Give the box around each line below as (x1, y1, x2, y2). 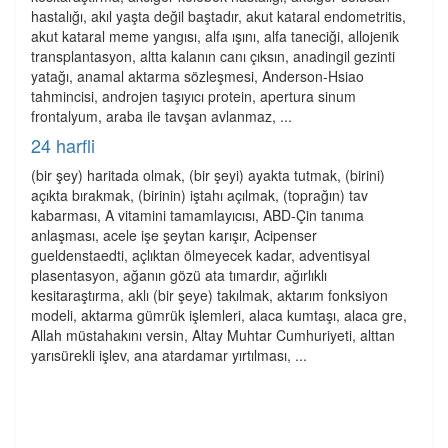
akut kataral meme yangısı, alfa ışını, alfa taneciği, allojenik (31, 26, 399, 46)
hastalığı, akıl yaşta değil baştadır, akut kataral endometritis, (31, 6, 406, 26)
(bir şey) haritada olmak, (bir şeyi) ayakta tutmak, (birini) (31, 165, 385, 185)
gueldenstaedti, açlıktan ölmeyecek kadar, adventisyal (31, 245, 370, 265)
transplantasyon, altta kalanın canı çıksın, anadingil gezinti (31, 46, 395, 66)
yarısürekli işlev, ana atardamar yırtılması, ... (31, 345, 307, 365)
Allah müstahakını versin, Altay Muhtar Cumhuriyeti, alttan (31, 325, 395, 345)
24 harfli (31, 132, 95, 158)
